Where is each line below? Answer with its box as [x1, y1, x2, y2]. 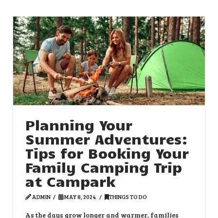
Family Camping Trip [25, 158, 182, 176]
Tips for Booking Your [25, 144, 189, 162]
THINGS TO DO [109, 192, 147, 200]
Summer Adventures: [25, 129, 188, 147]
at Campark [25, 172, 115, 190]
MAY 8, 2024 [63, 192, 97, 200]
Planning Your [25, 115, 132, 133]
